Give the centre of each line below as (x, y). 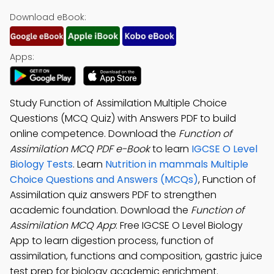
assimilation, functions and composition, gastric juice (136, 256)
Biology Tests (41, 164)
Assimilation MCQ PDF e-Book (80, 149)
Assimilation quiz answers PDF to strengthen (113, 195)
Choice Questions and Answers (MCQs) (104, 180)
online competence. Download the (94, 134)
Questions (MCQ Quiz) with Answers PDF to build (123, 118)
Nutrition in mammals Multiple (177, 164)
